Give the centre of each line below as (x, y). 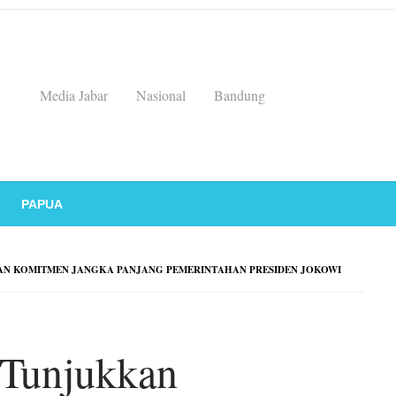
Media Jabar (74, 95)
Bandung (240, 95)
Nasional (161, 95)
